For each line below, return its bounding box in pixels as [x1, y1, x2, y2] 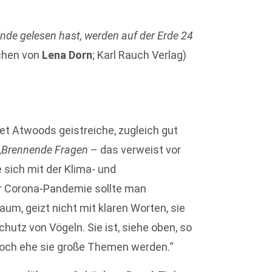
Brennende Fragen [1, 143, 89, 157]
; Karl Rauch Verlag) [92, 48, 187, 61]
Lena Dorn [42, 48, 93, 61]
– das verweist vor [88, 143, 182, 157]
